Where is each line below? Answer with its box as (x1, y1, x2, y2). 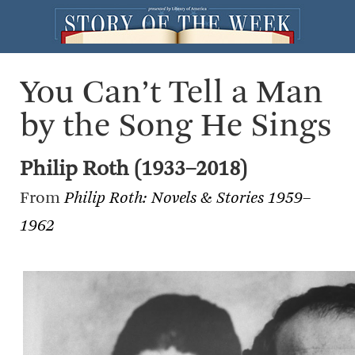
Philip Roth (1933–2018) (20, 158, 247, 181)
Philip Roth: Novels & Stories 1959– (64, 190, 311, 207)
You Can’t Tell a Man (20, 77, 323, 110)
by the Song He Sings (20, 110, 331, 143)
